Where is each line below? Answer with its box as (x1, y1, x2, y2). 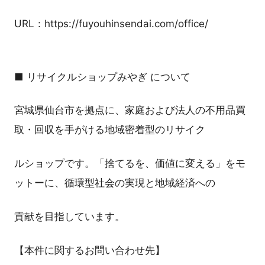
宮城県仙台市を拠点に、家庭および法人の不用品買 (14, 104, 245, 117)
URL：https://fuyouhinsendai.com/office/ (14, 17, 208, 30)
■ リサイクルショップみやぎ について (14, 70, 190, 83)
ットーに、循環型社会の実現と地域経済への (14, 177, 215, 189)
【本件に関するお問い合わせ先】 (14, 244, 165, 256)
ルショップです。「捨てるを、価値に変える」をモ (14, 157, 245, 170)
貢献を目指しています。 (14, 210, 125, 222)
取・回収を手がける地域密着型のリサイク (14, 124, 205, 136)
